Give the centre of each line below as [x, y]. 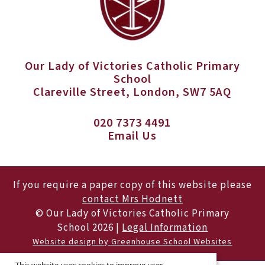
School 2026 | [90, 227]
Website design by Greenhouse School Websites [132, 242]
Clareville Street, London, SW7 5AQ [132, 92]
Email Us [132, 136]
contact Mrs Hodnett [132, 199]
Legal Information [165, 227]
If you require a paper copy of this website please [132, 185]
